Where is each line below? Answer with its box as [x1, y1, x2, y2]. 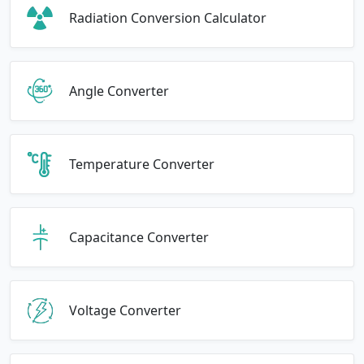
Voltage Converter [69, 301, 181, 319]
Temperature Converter [69, 154, 214, 173]
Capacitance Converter [69, 227, 209, 246]
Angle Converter [69, 81, 169, 100]
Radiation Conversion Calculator [69, 8, 266, 27]
